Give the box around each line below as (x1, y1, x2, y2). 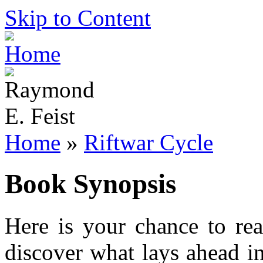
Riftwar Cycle (84, 130, 213, 155)
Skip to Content (5, 5, 151, 31)
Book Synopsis (5, 168, 176, 200)
